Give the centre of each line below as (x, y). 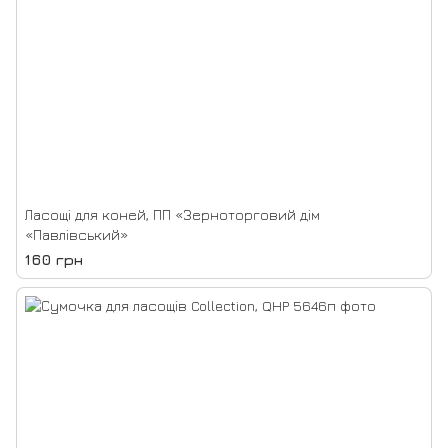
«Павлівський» (76, 234)
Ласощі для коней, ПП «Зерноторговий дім (172, 214)
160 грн (54, 259)
